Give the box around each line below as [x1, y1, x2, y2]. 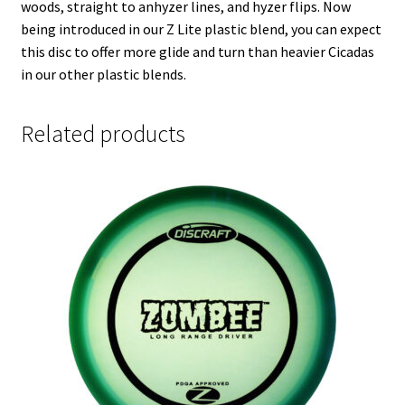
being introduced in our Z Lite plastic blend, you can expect [20, 19, 381, 38]
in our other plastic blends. [20, 64, 186, 83]
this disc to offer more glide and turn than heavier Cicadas [20, 42, 374, 61]
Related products [20, 119, 185, 149]
